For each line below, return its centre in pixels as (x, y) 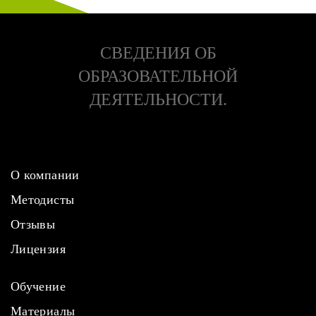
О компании (45, 175)
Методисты (43, 200)
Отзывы (33, 224)
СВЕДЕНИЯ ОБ (158, 53)
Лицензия (38, 249)
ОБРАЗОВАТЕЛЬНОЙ (158, 76)
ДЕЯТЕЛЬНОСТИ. (158, 99)
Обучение (38, 286)
